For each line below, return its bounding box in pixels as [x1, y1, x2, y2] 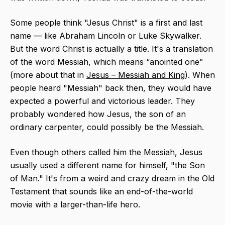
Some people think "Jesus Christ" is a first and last [10, 18, 202, 28]
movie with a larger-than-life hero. [10, 199, 140, 210]
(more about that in [10, 70, 86, 80]
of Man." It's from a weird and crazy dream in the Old [10, 173, 214, 184]
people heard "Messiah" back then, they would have [10, 83, 211, 93]
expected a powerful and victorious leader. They [10, 96, 195, 106]
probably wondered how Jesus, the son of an [10, 109, 186, 120]
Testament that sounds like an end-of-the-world [10, 186, 193, 197]
